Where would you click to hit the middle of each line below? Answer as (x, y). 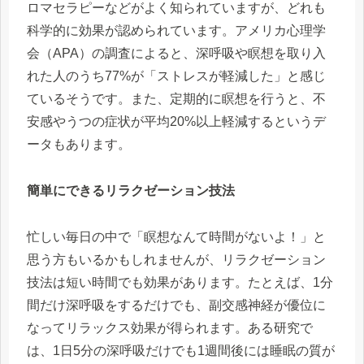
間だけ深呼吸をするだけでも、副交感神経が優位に (176, 305)
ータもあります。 (79, 144)
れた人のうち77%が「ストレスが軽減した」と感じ (176, 76)
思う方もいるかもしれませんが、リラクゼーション (176, 259)
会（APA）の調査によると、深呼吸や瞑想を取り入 (176, 53)
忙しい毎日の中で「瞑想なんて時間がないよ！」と (176, 236)
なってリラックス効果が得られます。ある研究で (170, 327)
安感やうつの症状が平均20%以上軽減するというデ (176, 121)
